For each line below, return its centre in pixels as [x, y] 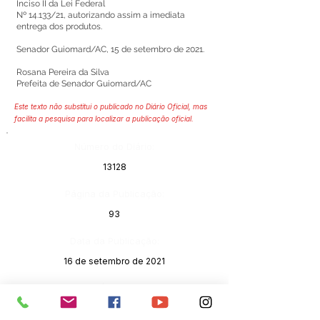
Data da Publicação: [114, 241]
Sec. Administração [114, 307]
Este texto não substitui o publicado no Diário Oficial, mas [111, 106]
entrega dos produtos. [59, 26]
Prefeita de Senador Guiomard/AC [84, 84]
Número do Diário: [114, 146]
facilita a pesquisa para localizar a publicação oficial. [104, 119]
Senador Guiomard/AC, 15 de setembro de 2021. [110, 49]
